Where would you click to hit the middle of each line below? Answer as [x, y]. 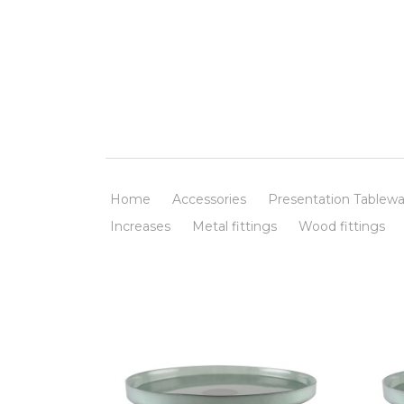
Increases [140, 226]
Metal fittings [234, 226]
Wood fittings [342, 226]
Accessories [209, 199]
